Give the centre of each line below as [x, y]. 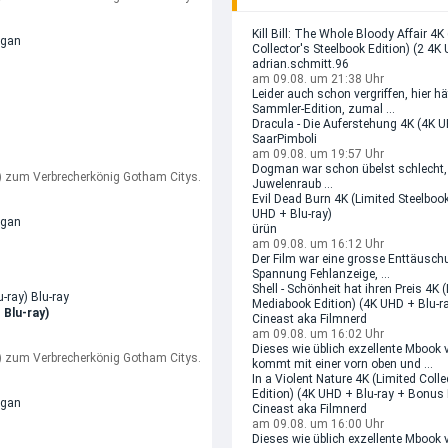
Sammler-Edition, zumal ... [323, 109]
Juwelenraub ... [292, 184]
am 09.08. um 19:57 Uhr [318, 154]
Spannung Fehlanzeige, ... [321, 274]
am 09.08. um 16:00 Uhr [318, 424]
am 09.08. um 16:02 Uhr [318, 334]
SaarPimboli [284, 139]
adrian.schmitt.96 [300, 64]
